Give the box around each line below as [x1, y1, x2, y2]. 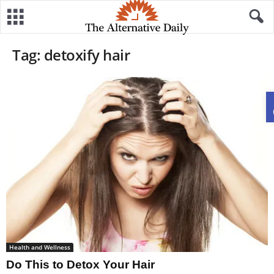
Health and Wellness [9, 242, 70, 251]
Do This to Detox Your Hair [6, 257, 155, 271]
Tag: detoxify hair [12, 45, 130, 65]
